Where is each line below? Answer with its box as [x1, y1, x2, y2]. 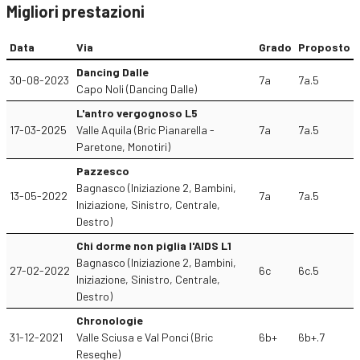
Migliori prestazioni [6, 2, 145, 21]
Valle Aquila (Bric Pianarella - [76, 123, 215, 137]
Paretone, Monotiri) [76, 140, 170, 153]
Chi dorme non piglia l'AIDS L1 [76, 239, 231, 252]
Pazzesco [76, 164, 129, 178]
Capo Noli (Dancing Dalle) [76, 82, 197, 96]
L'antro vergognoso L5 [76, 106, 198, 120]
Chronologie [76, 313, 143, 327]
